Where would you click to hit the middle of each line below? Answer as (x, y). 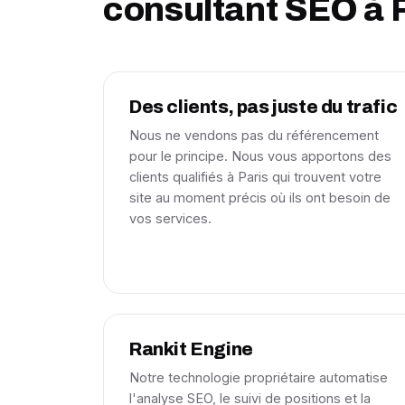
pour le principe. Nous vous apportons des (260, 156)
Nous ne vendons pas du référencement (254, 135)
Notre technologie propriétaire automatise (259, 377)
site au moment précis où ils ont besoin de (260, 198)
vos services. (170, 218)
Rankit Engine (191, 349)
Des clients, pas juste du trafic (264, 107)
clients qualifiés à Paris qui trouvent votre (255, 177)
